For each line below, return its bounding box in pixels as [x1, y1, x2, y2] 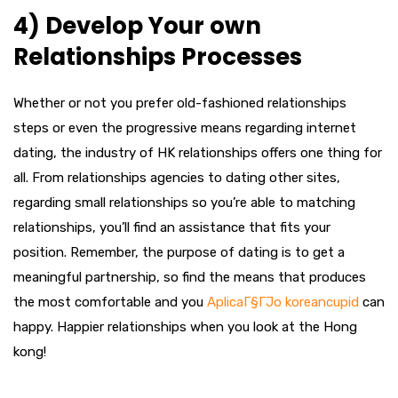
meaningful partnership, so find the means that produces [13, 269, 366, 285]
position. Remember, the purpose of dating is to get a [13, 244, 345, 260]
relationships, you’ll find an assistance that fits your [13, 219, 330, 235]
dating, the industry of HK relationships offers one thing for [13, 145, 382, 161]
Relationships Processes [13, 41, 302, 73]
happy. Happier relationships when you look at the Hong [13, 319, 357, 335]
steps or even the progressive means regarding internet [13, 120, 356, 136]
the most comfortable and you [13, 294, 207, 310]
